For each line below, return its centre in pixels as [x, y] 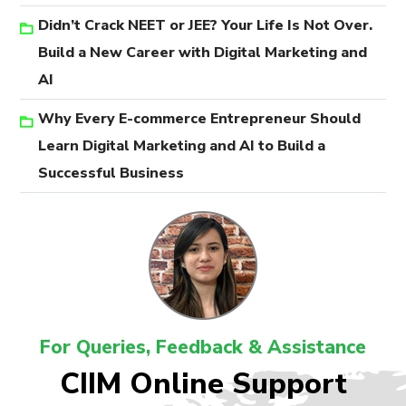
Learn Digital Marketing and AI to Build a [182, 146]
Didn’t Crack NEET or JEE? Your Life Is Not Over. [206, 26]
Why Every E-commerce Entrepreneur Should [200, 119]
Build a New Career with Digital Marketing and [203, 53]
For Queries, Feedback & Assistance [203, 348]
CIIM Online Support [203, 384]
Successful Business [111, 174]
